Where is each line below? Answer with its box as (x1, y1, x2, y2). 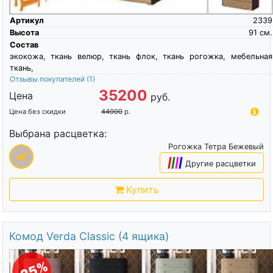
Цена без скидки (9, 107, 66, 116)
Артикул (9, 15, 44, 25)
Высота (9, 27, 39, 37)
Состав (9, 40, 38, 49)
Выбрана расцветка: (9, 127, 107, 140)
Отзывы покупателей (9, 74, 87, 83)
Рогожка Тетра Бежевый (168, 141, 264, 151)
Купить (126, 183, 159, 196)
